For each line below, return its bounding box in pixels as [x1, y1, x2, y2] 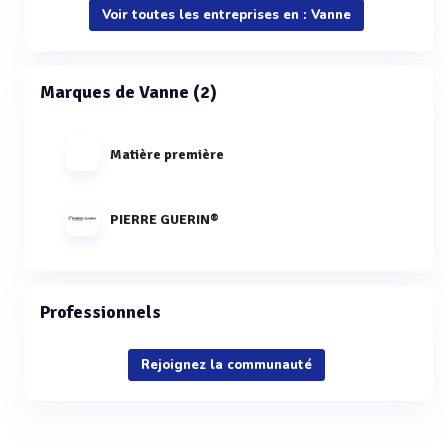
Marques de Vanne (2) [40, 81, 217, 103]
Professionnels [40, 301, 161, 323]
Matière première [110, 145, 224, 163]
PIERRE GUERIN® [110, 210, 218, 228]
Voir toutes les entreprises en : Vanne [102, 6, 351, 24]
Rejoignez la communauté [141, 356, 312, 374]
